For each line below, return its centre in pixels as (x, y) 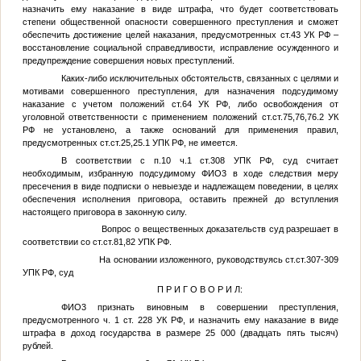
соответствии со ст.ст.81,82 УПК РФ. (97, 242)
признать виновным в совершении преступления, (212, 307)
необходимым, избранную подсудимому (112, 173)
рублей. (37, 346)
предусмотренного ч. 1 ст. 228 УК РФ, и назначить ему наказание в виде (180, 320)
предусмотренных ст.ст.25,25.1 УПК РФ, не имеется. (130, 143)
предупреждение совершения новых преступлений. (128, 61)
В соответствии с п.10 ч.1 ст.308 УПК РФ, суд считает (200, 160)
